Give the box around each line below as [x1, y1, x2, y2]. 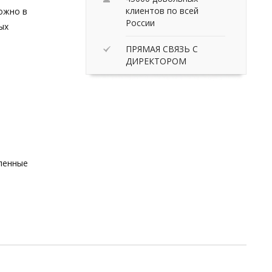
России [126, 16, 155, 29]
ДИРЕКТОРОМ [126, 55, 186, 67]
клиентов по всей [126, 4, 199, 16]
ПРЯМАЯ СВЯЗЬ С [126, 42, 198, 55]
